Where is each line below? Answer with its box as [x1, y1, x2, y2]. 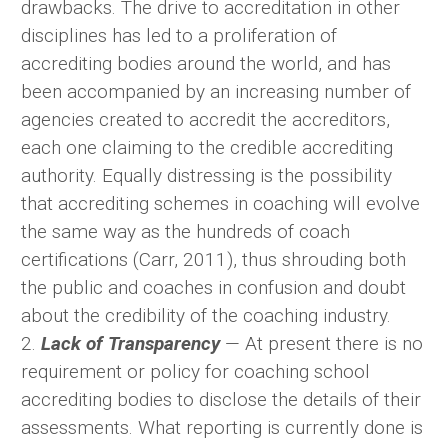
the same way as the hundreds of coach [21, 220, 350, 244]
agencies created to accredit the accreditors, [21, 108, 390, 132]
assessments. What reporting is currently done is [21, 416, 423, 440]
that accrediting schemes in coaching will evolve [21, 192, 420, 216]
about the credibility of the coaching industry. [21, 304, 391, 328]
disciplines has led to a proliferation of [21, 24, 337, 48]
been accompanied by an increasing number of [21, 80, 411, 104]
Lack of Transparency [41, 332, 220, 356]
